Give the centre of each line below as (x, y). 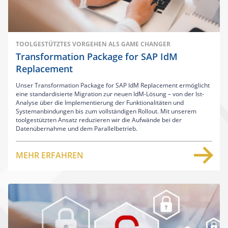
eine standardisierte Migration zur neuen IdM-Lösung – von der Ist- (110, 94)
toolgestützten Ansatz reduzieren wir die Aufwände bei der (99, 120)
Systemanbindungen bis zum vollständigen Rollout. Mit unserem (106, 111)
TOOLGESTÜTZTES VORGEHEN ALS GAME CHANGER (93, 44)
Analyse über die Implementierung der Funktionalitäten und (100, 102)
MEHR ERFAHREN (50, 155)
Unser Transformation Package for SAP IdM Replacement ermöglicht (113, 85)
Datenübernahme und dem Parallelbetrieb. (77, 128)
